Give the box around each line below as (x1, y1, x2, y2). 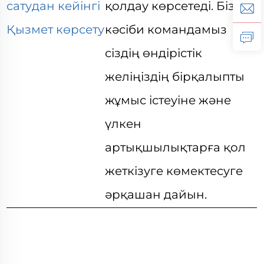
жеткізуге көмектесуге (105, 164, 243, 178)
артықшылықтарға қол (105, 140, 246, 154)
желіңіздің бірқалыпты (105, 70, 245, 84)
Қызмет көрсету (6, 22, 105, 37)
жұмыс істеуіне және (105, 93, 232, 107)
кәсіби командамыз (105, 22, 227, 37)
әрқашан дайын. (105, 187, 207, 202)
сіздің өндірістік (105, 46, 203, 60)
